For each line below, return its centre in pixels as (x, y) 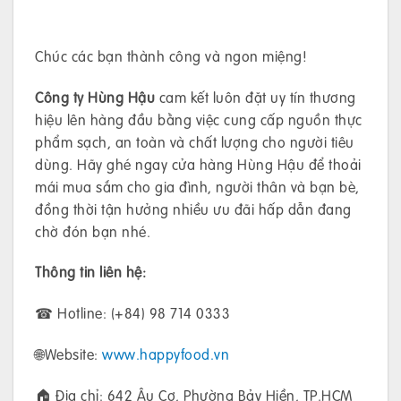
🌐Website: (68, 354)
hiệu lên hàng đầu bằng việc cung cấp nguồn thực (199, 119)
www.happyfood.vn (166, 354)
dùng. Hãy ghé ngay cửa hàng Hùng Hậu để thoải (198, 164)
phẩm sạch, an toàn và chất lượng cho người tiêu (195, 141)
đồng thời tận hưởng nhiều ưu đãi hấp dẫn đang (193, 209)
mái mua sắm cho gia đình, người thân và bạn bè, (197, 186)
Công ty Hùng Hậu (97, 97)
